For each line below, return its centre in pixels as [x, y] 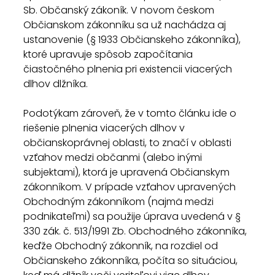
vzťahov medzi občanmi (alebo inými [114, 157]
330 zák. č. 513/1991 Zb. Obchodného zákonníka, [136, 231]
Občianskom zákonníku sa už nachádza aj [126, 25]
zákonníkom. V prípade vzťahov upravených [131, 187]
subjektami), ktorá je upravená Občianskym [128, 172]
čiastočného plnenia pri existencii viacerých [129, 69]
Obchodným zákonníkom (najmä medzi [120, 202]
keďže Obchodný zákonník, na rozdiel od [122, 246]
